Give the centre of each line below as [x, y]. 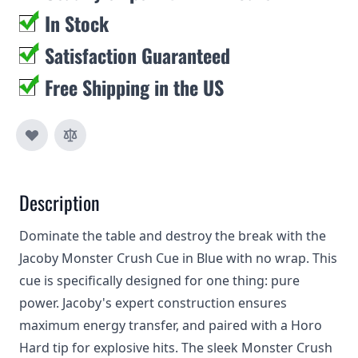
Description [60, 202]
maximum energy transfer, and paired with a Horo [171, 325]
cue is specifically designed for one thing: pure [159, 280]
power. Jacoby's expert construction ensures [153, 303]
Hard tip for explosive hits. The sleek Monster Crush [176, 348]
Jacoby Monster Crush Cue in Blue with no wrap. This [178, 258]
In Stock [77, 23]
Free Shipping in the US [134, 87]
